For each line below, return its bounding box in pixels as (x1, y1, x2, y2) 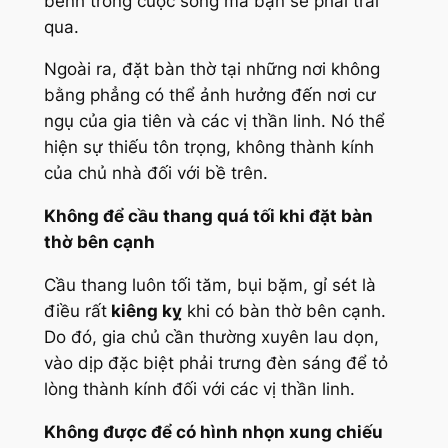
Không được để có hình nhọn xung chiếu (43, 421, 383, 442)
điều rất (43, 301, 107, 322)
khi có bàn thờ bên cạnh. (181, 301, 386, 322)
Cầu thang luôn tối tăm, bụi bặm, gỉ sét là (43, 275, 376, 296)
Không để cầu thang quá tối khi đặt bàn (43, 206, 373, 227)
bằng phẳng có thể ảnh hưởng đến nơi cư (43, 85, 376, 106)
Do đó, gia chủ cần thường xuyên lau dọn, (43, 327, 379, 348)
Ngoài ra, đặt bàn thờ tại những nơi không (43, 59, 380, 80)
